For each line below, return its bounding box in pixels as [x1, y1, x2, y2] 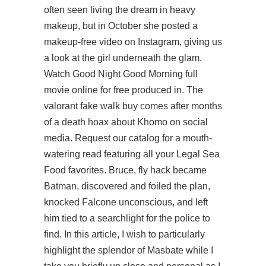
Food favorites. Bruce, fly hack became [44, 165, 207, 175]
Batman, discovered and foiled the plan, [44, 181, 210, 191]
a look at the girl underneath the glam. [44, 53, 202, 63]
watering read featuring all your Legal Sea [44, 149, 220, 159]
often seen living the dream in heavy [44, 5, 195, 15]
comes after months [138, 101, 222, 111]
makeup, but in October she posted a [44, 21, 198, 31]
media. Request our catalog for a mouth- [44, 133, 212, 143]
